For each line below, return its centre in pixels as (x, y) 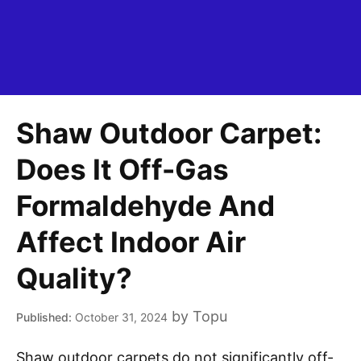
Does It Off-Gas (122, 170)
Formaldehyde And (145, 206)
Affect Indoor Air (131, 242)
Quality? (74, 278)
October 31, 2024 (121, 317)
